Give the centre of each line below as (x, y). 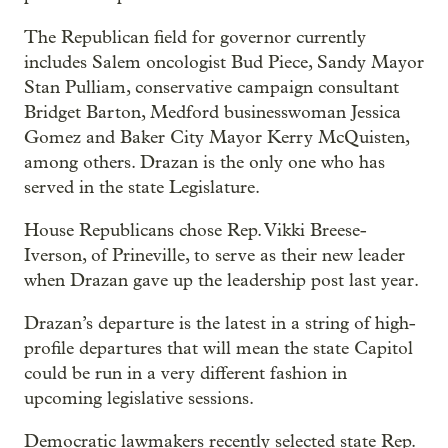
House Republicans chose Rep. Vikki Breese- (195, 230)
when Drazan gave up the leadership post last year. (221, 280)
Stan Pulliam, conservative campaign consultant (211, 87)
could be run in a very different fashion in (185, 373)
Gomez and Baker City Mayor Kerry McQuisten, (216, 137)
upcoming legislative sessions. (139, 398)
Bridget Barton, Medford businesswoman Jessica (212, 112)
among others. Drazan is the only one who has (204, 162)
